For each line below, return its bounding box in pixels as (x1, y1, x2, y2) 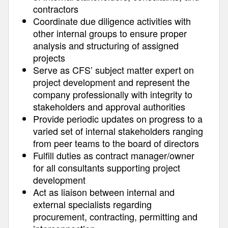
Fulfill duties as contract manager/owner (33, 149, 194, 162)
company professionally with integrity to (33, 88, 192, 101)
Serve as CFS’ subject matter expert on (33, 63, 194, 76)
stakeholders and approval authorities (33, 100, 185, 113)
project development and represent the (33, 75, 190, 89)
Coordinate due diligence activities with (33, 14, 191, 27)
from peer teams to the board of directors (33, 136, 199, 150)
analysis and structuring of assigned (33, 39, 179, 52)
